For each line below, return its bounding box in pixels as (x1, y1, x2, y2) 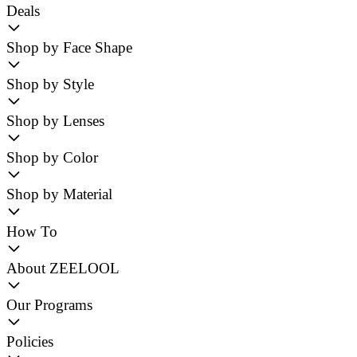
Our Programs (6, 296, 92, 313)
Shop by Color (6, 149, 98, 167)
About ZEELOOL (6, 259, 120, 277)
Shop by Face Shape (6, 38, 132, 56)
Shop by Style (6, 76, 94, 93)
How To (6, 222, 57, 240)
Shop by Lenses (6, 112, 104, 130)
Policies (6, 332, 53, 350)
